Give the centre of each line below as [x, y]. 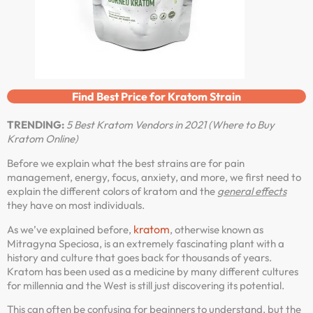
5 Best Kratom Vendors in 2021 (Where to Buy [170, 125]
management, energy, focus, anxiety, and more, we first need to [154, 177]
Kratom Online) [43, 139]
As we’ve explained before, [70, 230]
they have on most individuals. [76, 205]
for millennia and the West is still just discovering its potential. [146, 285]
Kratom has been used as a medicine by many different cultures [153, 271]
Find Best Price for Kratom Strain [156, 97]
